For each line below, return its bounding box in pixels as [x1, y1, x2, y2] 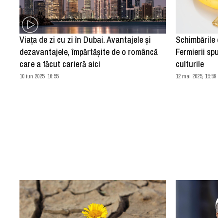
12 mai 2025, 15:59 [176, 72, 217, 80]
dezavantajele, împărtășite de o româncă [19, 45, 158, 58]
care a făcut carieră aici [19, 57, 101, 70]
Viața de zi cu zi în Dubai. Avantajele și [19, 33, 151, 46]
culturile [176, 57, 204, 70]
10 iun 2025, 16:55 [19, 72, 59, 80]
